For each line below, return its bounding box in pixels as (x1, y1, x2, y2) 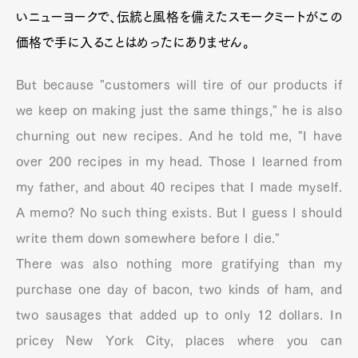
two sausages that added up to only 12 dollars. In (16, 308, 342, 322)
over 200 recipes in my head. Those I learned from (16, 155, 342, 169)
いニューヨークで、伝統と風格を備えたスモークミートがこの (16, 10, 342, 24)
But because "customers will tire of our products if (16, 78, 342, 92)
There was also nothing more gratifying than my (16, 257, 342, 271)
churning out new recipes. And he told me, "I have (16, 129, 342, 143)
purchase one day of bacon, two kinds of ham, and (16, 283, 342, 296)
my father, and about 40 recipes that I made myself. (16, 181, 342, 194)
